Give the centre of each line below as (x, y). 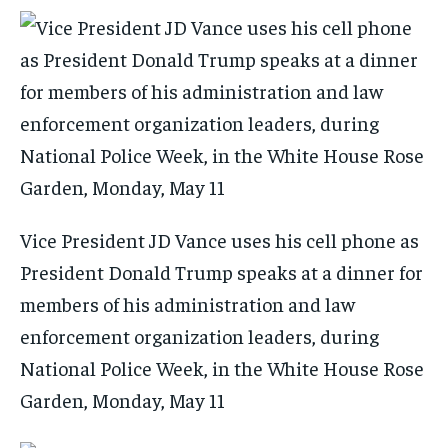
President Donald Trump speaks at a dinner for (221, 272)
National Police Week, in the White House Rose (222, 368)
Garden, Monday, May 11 (124, 400)
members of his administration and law (187, 304)
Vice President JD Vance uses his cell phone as (219, 240)
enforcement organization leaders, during (199, 336)
